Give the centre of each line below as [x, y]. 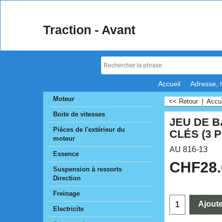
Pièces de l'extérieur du [89, 130]
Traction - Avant [89, 30]
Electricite [68, 209]
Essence [66, 154]
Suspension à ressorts [87, 169]
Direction [67, 178]
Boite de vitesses [79, 114]
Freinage [66, 194]
